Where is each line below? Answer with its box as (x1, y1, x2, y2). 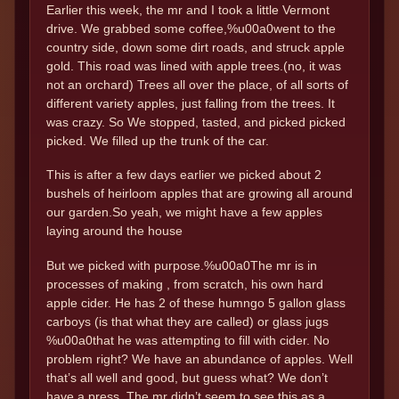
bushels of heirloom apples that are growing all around (46, 186, 353, 201)
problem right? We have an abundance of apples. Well (46, 351, 353, 366)
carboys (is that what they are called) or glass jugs (46, 313, 329, 329)
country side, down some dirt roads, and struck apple (46, 40, 345, 54)
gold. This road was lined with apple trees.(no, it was (46, 59, 341, 73)
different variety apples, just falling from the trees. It (46, 96, 335, 110)
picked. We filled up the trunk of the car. (46, 134, 269, 148)
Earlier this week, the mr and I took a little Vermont (46, 3, 330, 17)
